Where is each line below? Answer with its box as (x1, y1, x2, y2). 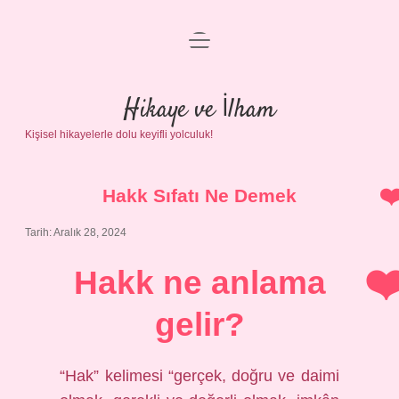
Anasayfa (167, 44, 232, 59)
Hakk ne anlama (73, 265, 326, 301)
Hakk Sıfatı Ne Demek (102, 185, 297, 206)
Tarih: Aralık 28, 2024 (25, 226, 126, 239)
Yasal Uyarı (161, 129, 238, 144)
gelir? (154, 306, 245, 343)
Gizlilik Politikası (145, 86, 254, 102)
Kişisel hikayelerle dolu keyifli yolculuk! (25, 128, 213, 141)
